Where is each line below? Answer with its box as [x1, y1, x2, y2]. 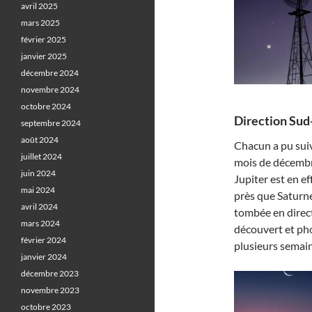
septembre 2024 [21, 118, 81, 128]
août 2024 [21, 134, 58, 145]
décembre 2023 [21, 268, 79, 279]
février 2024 [21, 235, 66, 245]
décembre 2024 [21, 68, 79, 78]
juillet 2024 [21, 151, 62, 162]
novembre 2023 [21, 285, 79, 295]
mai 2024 [21, 185, 55, 195]
